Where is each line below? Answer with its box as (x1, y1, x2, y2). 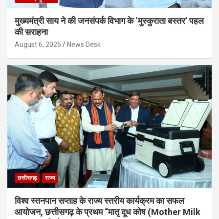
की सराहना (15, 27, 48, 38)
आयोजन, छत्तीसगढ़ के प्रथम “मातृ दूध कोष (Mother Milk (15, 207, 200, 218)
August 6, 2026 (15, 41, 61, 49)
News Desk (67, 41, 101, 49)
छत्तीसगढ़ (18, 175, 37, 182)
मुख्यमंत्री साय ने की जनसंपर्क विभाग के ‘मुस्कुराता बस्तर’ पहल (15, 16, 204, 26)
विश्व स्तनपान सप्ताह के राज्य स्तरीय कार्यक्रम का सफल (15, 196, 184, 206)
